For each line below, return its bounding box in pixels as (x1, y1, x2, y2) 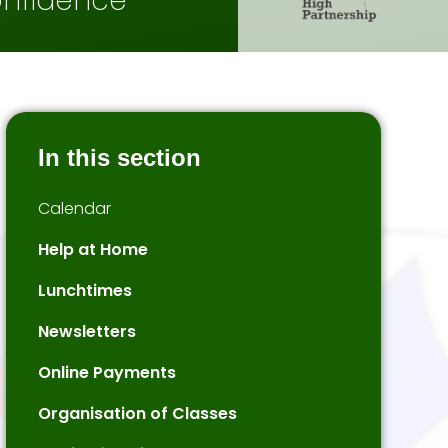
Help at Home (37, 238, 148, 261)
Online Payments (37, 361, 176, 384)
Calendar (37, 197, 111, 220)
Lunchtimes (37, 279, 132, 302)
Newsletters (37, 320, 136, 343)
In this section (37, 144, 201, 171)
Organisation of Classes (37, 402, 237, 425)
